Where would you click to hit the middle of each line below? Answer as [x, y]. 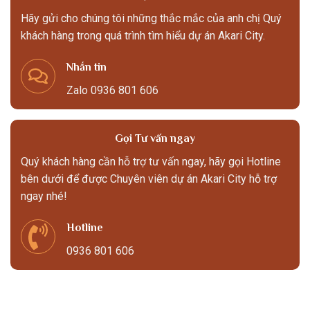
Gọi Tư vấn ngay [155, 138]
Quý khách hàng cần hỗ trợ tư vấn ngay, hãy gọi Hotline [151, 161]
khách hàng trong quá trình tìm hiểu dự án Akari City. [143, 36]
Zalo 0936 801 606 [112, 90]
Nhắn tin [86, 67]
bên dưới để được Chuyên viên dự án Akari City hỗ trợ [149, 179]
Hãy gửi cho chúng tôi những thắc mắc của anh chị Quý [151, 19]
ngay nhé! [44, 196]
